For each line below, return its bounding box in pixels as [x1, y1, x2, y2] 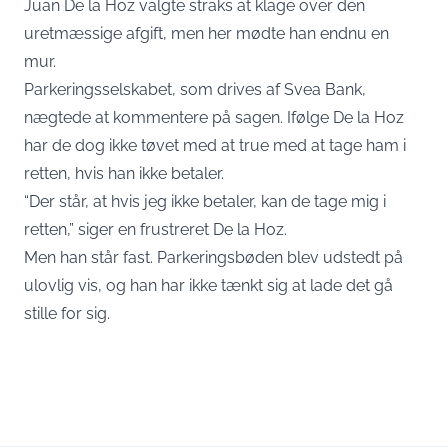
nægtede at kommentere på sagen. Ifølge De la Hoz [24, 108, 404, 127]
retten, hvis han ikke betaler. [24, 164, 224, 183]
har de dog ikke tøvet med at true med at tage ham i [24, 136, 406, 155]
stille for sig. [24, 304, 110, 323]
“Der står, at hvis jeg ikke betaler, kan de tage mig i [24, 192, 386, 211]
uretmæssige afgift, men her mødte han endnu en [24, 24, 389, 43]
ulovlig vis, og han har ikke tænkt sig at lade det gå [24, 276, 393, 295]
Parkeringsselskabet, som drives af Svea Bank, [24, 80, 366, 99]
